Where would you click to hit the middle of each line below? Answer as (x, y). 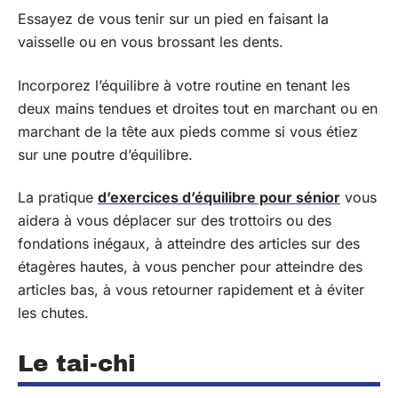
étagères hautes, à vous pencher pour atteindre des (190, 267)
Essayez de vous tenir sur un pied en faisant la (173, 19)
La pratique (58, 197)
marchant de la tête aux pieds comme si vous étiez (188, 131)
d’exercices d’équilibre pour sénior (219, 197)
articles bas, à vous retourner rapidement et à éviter (191, 290)
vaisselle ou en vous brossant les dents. (151, 42)
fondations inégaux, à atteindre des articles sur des (189, 243)
